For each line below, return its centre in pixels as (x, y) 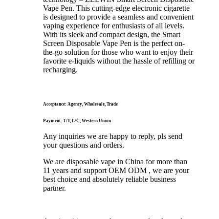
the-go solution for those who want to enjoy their (118, 52)
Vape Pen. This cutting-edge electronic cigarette (116, 8)
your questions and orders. (84, 145)
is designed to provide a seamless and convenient (118, 17)
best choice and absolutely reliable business (109, 179)
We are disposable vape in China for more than (115, 161)
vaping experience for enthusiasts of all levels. (114, 25)
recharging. (60, 69)
